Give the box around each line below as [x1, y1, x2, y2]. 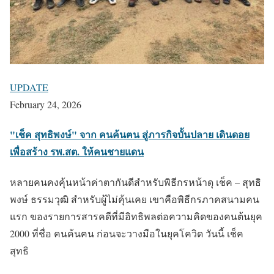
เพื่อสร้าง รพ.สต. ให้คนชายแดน [10, 144, 144, 159]
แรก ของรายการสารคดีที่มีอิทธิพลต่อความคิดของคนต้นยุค [10, 209, 262, 223]
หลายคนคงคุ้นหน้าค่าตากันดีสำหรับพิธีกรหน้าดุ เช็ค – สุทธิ [10, 175, 261, 188]
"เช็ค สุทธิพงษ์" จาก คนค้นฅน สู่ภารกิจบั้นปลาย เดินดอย [10, 127, 250, 142]
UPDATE [10, 81, 48, 94]
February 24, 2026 [10, 98, 81, 111]
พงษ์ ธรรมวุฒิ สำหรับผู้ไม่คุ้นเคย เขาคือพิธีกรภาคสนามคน [10, 192, 259, 206]
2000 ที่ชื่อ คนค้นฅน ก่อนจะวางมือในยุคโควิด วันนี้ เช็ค [10, 226, 243, 240]
